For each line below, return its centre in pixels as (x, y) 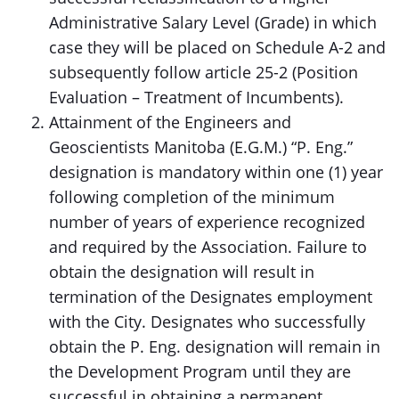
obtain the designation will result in (182, 272)
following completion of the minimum (192, 197)
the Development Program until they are (200, 371)
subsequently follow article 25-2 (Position (204, 72)
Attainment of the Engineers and (170, 122)
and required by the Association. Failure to (208, 247)
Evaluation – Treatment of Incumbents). (196, 97)
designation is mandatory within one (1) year (216, 172)
